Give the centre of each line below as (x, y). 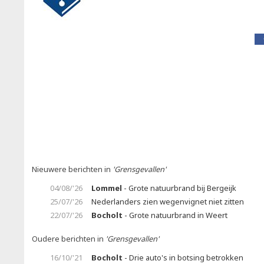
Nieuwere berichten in (72, 169)
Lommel (107, 188)
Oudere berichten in (69, 239)
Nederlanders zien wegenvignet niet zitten (168, 202)
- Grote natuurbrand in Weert (175, 215)
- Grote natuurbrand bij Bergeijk (179, 188)
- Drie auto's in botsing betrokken (183, 258)
